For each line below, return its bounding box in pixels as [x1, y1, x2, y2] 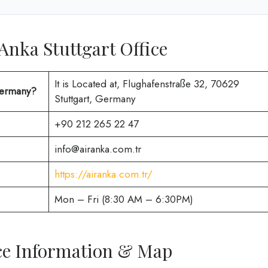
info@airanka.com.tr [54, 142, 141, 157]
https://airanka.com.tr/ [54, 167, 153, 182]
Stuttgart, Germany [54, 92, 135, 106]
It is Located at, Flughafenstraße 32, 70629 [54, 77, 239, 92]
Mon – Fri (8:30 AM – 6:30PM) [54, 192, 193, 207]
